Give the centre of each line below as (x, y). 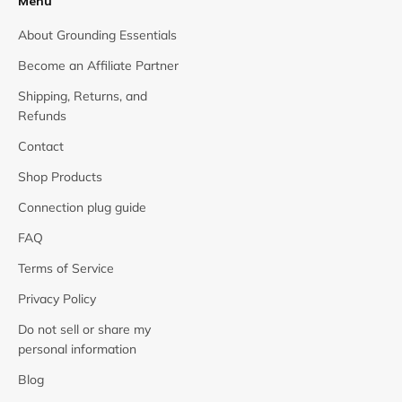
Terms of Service (66, 268)
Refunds (42, 115)
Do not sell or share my (84, 329)
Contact (41, 146)
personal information (77, 349)
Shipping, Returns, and (83, 96)
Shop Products (60, 176)
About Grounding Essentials (97, 35)
